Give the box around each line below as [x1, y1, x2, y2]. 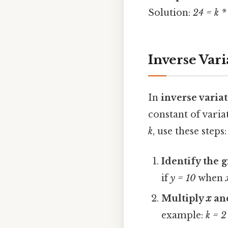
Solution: [148, 7, 193, 18]
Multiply [161, 193, 207, 205]
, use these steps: [153, 125, 226, 137]
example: [161, 210, 206, 221]
